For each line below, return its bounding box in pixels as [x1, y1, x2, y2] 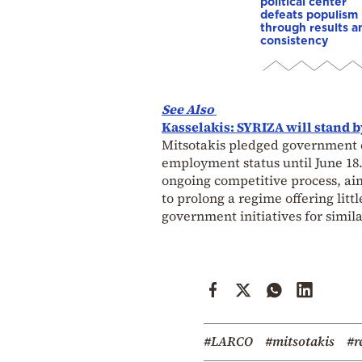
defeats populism [260, 8, 358, 21]
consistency [260, 34, 328, 47]
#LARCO [204, 332, 253, 351]
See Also [162, 100, 217, 119]
